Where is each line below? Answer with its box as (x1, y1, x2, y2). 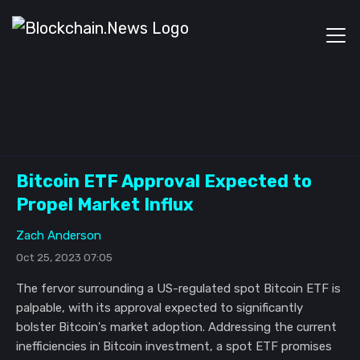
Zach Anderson (16, 228, 101, 243)
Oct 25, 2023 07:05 (16, 251, 112, 264)
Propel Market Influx (16, 194, 194, 215)
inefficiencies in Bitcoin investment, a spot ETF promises (16, 339, 332, 354)
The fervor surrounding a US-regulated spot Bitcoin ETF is (16, 281, 341, 296)
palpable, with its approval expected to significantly (16, 301, 303, 315)
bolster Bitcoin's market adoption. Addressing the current (16, 320, 337, 334)
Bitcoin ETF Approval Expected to (16, 171, 312, 191)
